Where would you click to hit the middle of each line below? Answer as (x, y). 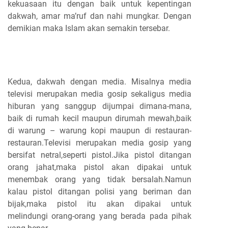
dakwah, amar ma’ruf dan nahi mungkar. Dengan (99, 16)
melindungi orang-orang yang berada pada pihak (99, 216)
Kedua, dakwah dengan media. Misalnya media (99, 82)
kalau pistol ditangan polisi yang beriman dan (99, 192)
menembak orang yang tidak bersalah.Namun (99, 180)
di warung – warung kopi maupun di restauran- (99, 131)
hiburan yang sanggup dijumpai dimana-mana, (99, 106)
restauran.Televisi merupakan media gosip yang (99, 143)
